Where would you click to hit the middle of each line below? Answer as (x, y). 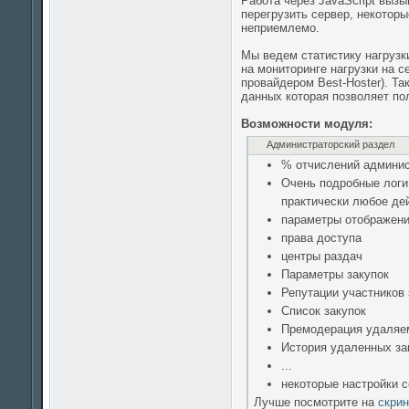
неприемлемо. (280, 28)
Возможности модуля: (307, 124)
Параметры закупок (335, 274)
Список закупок (324, 311)
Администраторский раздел (330, 144)
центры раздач (322, 256)
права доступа (321, 238)
